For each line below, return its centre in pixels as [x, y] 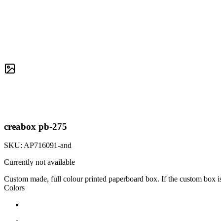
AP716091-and [48, 146]
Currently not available [39, 162]
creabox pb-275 [36, 126]
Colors [14, 188]
